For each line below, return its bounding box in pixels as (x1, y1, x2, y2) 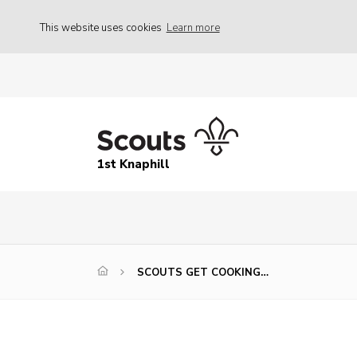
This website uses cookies (40, 20, 164, 35)
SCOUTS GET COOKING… (137, 265, 269, 280)
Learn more (166, 20, 220, 35)
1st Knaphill (97, 156, 170, 173)
